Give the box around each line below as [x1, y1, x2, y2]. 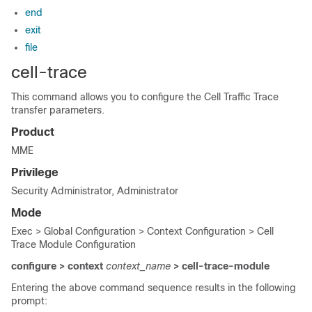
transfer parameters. [11, 104, 104, 116]
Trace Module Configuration [11, 239, 136, 250]
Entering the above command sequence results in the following [11, 282, 296, 293]
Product [11, 126, 54, 138]
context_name [106, 260, 173, 272]
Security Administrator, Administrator [11, 185, 178, 196]
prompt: [11, 295, 47, 306]
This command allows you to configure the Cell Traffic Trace [11, 91, 279, 102]
